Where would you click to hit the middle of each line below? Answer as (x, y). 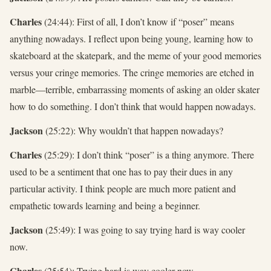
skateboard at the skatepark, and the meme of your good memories (135, 56)
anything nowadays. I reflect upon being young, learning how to (131, 39)
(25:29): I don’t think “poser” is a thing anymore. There (148, 155)
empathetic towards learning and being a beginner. (105, 206)
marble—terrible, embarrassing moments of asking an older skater (135, 90)
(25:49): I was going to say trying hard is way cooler (144, 230)
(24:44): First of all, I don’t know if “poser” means (138, 22)
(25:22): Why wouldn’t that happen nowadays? (133, 131)
